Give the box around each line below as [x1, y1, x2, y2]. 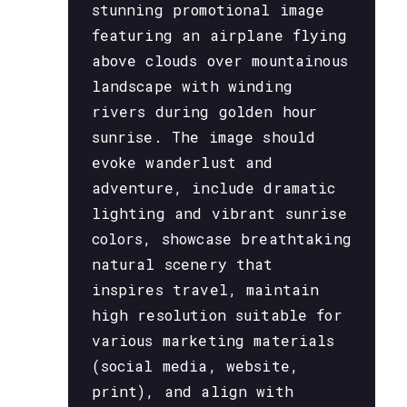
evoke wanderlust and [91, 152, 273, 172]
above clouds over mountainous [91, 50, 348, 70]
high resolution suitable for [91, 304, 342, 324]
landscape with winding [91, 75, 293, 95]
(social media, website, [91, 355, 300, 375]
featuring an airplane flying [91, 25, 347, 45]
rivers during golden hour [91, 101, 318, 121]
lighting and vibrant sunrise [91, 203, 347, 223]
